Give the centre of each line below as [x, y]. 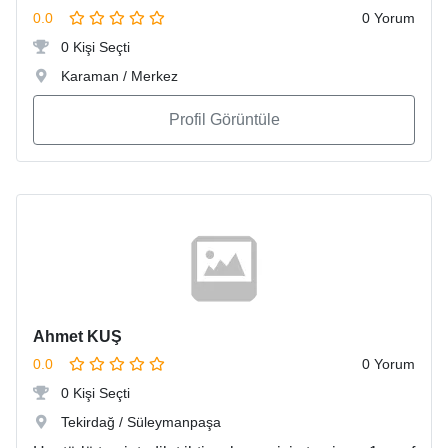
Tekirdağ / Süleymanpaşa [139, 422]
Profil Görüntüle [224, 120]
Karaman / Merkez [117, 76]
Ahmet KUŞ [77, 337]
